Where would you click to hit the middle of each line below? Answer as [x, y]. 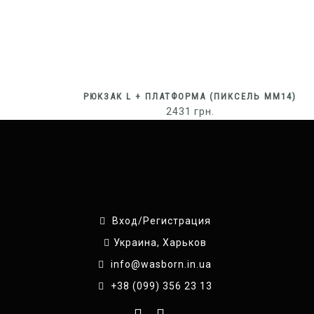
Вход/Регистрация [161, 220]
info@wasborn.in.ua [162, 264]
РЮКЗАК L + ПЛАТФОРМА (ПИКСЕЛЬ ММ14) [190, 96]
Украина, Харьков [160, 242]
